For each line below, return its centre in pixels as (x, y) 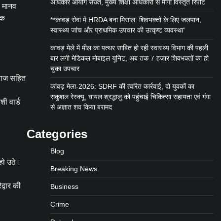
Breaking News (74, 169)
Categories (57, 134)
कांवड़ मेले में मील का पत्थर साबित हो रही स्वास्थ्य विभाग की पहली (129, 48)
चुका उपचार (65, 69)
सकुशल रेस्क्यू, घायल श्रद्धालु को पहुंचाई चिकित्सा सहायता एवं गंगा (130, 97)
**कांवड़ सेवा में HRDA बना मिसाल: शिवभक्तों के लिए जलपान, (126, 20)
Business (64, 186)
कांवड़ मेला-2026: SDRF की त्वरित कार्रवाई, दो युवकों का (122, 86)
